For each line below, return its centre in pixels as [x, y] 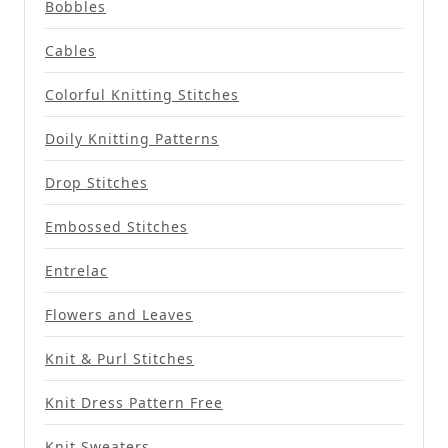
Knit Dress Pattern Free [134, 402]
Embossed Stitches [116, 226]
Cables [70, 50]
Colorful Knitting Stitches [142, 94]
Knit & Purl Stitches [119, 358]
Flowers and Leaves [119, 314]
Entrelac [76, 270]
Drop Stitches [96, 182]
